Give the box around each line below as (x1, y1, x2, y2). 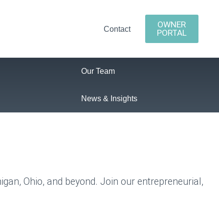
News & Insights (81, 94, 138, 103)
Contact (103, 25, 131, 33)
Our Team (81, 67, 115, 75)
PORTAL (156, 28, 187, 38)
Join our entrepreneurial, (100, 175, 203, 187)
